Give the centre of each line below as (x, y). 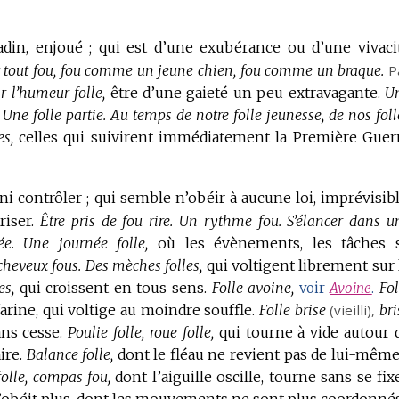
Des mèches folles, (144, 265)
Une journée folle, (86, 243)
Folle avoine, (253, 287)
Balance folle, (70, 354)
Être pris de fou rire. (107, 220)
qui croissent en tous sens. (113, 287)
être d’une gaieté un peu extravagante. (245, 92)
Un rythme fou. (230, 220)
